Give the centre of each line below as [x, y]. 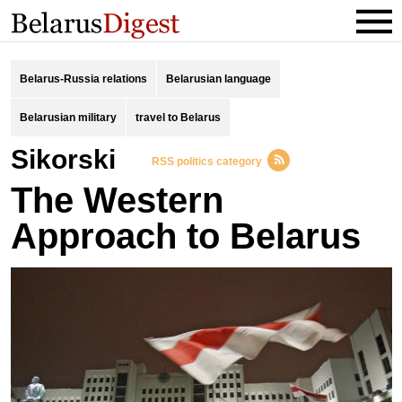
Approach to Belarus [185, 236]
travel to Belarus [178, 118]
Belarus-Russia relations [83, 79]
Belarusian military [68, 118]
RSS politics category [206, 162]
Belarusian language [218, 79]
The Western [117, 200]
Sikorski [72, 159]
